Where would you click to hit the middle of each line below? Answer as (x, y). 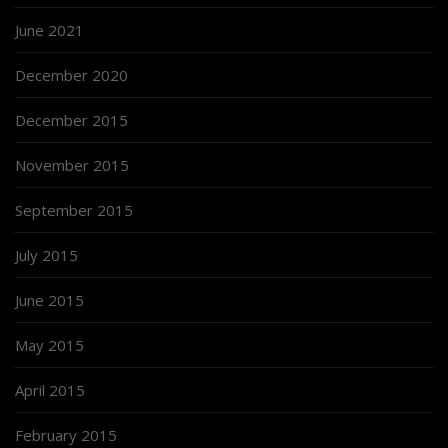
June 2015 (49, 300)
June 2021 (49, 30)
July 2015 (46, 255)
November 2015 (72, 165)
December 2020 (71, 75)
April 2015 (50, 390)
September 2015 (74, 210)
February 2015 (66, 435)
